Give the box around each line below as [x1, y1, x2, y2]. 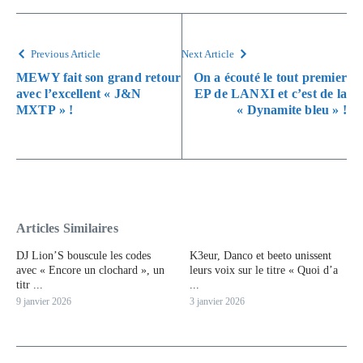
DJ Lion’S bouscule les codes [16, 249, 151, 262]
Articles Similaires [16, 220, 118, 235]
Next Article [181, 47, 234, 60]
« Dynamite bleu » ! [237, 102, 347, 117]
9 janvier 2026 [16, 295, 71, 307]
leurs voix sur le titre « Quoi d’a [190, 263, 338, 276]
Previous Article [31, 47, 100, 60]
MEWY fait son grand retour [16, 70, 181, 84]
